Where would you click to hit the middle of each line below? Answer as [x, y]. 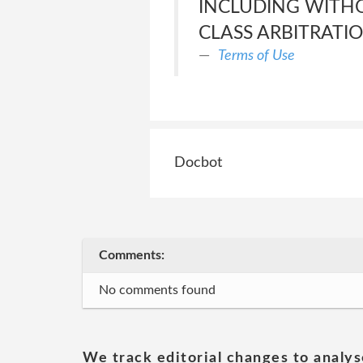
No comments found [157, 290]
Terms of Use [256, 56]
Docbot [198, 163]
